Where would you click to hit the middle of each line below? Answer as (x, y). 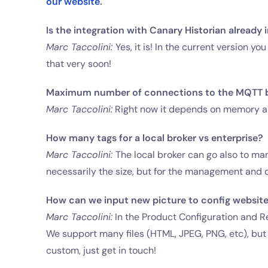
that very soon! (79, 64)
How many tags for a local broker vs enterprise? (155, 138)
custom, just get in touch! (101, 250)
